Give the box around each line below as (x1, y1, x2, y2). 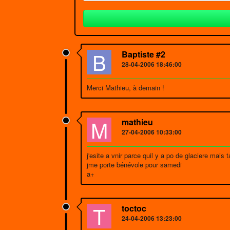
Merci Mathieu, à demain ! (87, 83, 164, 92)
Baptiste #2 (122, 48, 165, 60)
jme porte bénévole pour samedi (87, 160, 182, 169)
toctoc (122, 202, 146, 214)
